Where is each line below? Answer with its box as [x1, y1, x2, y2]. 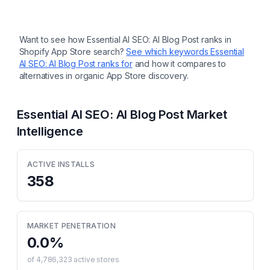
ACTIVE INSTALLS [27, 160, 95, 169]
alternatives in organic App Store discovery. [19, 71, 189, 81]
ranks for [95, 58, 133, 69]
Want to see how [19, 34, 87, 45]
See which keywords [126, 46, 211, 57]
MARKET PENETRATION [27, 221, 116, 230]
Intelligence [16, 124, 83, 139]
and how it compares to [134, 58, 227, 69]
